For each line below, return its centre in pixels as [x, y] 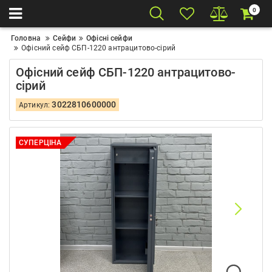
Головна [26, 38]
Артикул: [36, 105]
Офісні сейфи [109, 38]
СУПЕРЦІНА [40, 143]
